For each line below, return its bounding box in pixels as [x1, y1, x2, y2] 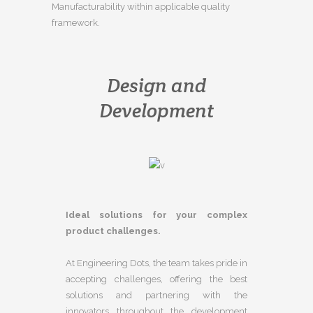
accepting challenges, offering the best [66, 273, 247, 284]
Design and [107, 72, 206, 98]
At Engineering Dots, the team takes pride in [66, 257, 247, 268]
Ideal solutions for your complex [66, 209, 247, 220]
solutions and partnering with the [66, 289, 247, 300]
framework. [52, 17, 100, 28]
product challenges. [66, 225, 161, 236]
